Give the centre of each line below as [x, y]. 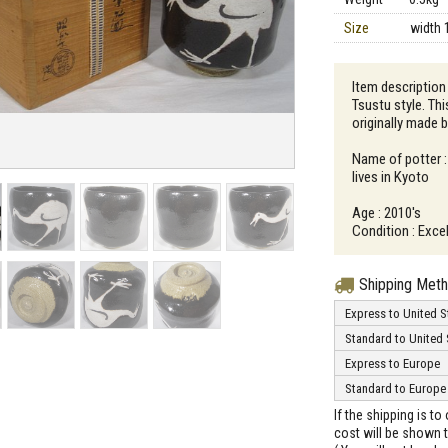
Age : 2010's [386, 213]
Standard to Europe [395, 388]
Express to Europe [392, 363]
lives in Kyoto [390, 177]
